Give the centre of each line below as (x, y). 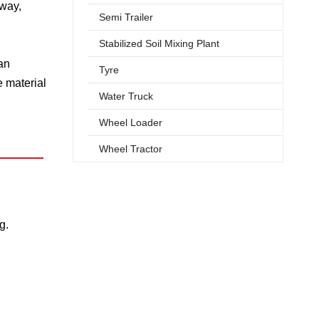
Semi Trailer (126, 17)
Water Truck (126, 96)
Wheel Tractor (131, 149)
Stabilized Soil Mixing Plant (159, 43)
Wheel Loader (131, 122)
